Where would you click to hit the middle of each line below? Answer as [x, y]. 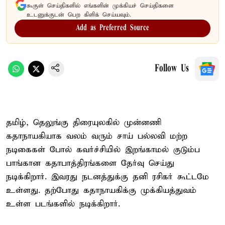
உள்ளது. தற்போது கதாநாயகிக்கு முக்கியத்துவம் [101, 190]
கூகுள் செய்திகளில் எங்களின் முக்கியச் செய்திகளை [100, 6]
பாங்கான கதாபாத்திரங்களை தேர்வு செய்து [90, 163]
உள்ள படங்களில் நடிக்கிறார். [63, 204]
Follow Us [172, 69]
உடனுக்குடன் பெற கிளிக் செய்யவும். [79, 15]
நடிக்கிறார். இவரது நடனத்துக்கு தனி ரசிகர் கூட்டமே [107, 177]
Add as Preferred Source [113, 28]
